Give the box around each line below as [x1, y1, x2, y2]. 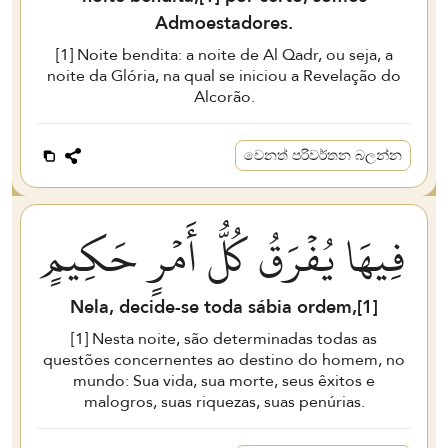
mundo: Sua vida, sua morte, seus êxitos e [73, 366, 375, 395]
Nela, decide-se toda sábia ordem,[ [70, 290, 362, 323]
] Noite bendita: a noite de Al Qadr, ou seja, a [68, 40, 393, 69]
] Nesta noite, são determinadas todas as [84, 324, 377, 353]
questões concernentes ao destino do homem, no [43, 345, 405, 374]
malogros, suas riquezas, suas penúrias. [83, 387, 365, 416]
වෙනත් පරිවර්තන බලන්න [244, 142, 402, 168]
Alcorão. [193, 82, 255, 111]
